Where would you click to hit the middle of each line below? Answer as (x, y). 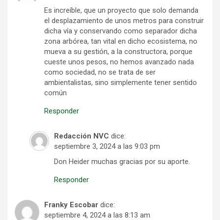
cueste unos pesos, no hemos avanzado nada (119, 62)
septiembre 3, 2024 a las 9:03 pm (107, 146)
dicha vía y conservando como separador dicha (121, 31)
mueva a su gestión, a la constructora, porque (118, 51)
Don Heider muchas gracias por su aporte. (122, 161)
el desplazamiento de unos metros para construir (124, 20)
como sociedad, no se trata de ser (100, 72)
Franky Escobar (71, 205)
